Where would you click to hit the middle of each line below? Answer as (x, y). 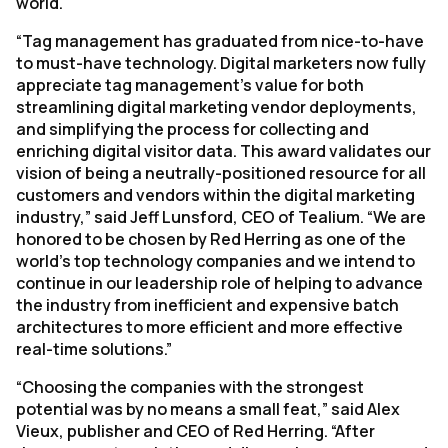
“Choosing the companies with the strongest (190, 387)
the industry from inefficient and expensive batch (207, 305)
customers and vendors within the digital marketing (215, 195)
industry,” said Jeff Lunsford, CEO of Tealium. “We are (221, 217)
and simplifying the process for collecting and (192, 129)
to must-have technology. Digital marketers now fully (221, 63)
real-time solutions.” (94, 349)
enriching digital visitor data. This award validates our (223, 151)
